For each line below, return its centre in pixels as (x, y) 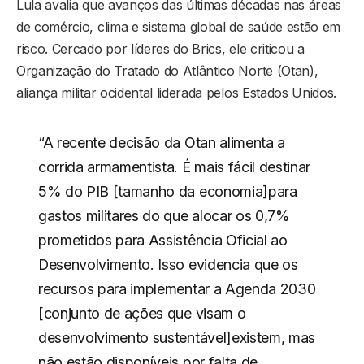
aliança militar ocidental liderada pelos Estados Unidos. (177, 92)
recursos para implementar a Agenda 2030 (177, 288)
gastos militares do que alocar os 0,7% (164, 215)
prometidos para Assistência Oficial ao (162, 240)
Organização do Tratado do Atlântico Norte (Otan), (167, 70)
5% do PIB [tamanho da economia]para (167, 191)
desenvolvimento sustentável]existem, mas (177, 337)
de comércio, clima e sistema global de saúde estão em (179, 26)
